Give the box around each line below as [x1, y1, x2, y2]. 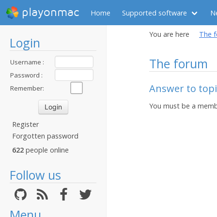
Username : [10, 58, 44, 66]
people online [24, 145, 69, 155]
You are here [149, 30, 189, 39]
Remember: [10, 84, 44, 93]
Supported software [122, 8, 187, 17]
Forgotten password [12, 131, 78, 140]
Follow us [10, 167, 61, 183]
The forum [149, 55, 208, 72]
